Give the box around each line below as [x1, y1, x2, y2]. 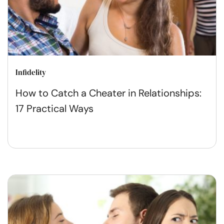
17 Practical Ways [15, 101, 93, 115]
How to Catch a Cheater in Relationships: [15, 86, 201, 99]
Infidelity [15, 66, 46, 77]
